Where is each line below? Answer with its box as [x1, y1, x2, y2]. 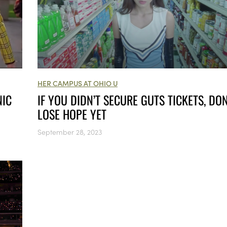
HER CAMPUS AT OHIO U [37, 78, 118, 88]
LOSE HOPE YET [37, 104, 106, 123]
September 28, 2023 [37, 126, 102, 137]
